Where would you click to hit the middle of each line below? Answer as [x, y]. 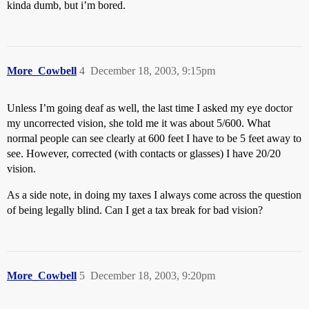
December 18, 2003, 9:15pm [153, 71]
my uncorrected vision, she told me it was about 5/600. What [139, 123]
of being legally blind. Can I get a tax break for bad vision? [135, 210]
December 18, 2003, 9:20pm [153, 276]
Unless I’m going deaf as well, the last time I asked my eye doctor [150, 108]
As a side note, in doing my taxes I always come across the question [154, 195]
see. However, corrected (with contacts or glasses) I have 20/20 [144, 153]
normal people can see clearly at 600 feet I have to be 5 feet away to [154, 138]
